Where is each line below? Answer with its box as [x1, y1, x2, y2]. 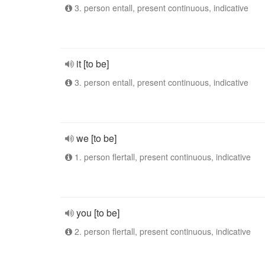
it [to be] [76, 57, 109, 70]
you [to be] [76, 206, 119, 219]
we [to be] [76, 131, 117, 145]
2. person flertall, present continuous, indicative [72, 225, 251, 237]
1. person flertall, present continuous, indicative [72, 151, 251, 163]
